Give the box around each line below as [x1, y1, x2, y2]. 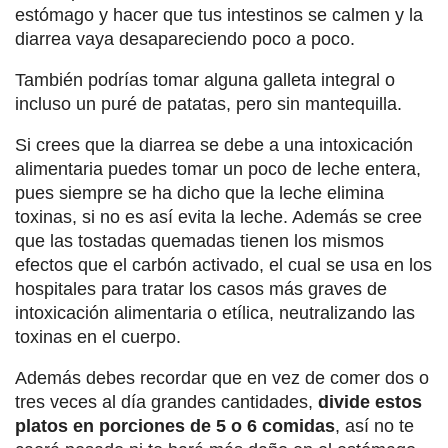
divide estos [318, 392, 422, 413]
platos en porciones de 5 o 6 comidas [15, 416, 335, 437]
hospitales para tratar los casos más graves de [15, 279, 387, 300]
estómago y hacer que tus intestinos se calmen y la [15, 5, 423, 26]
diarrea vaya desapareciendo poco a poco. [15, 29, 355, 50]
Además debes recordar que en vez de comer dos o [15, 368, 429, 389]
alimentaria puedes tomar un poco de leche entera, [15, 159, 421, 180]
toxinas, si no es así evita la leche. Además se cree [15, 207, 422, 228]
